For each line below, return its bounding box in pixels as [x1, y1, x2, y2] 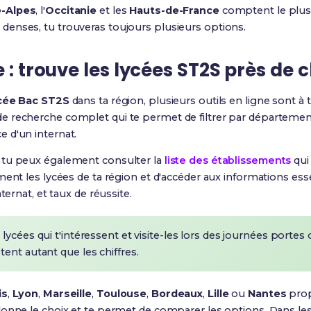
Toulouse [96, 287, 147, 300]
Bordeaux [151, 287, 203, 300]
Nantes [248, 287, 287, 300]
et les [96, 4, 130, 17]
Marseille [42, 287, 92, 300]
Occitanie [45, 4, 97, 17]
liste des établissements [164, 154, 292, 167]
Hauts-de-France [129, 4, 219, 17]
